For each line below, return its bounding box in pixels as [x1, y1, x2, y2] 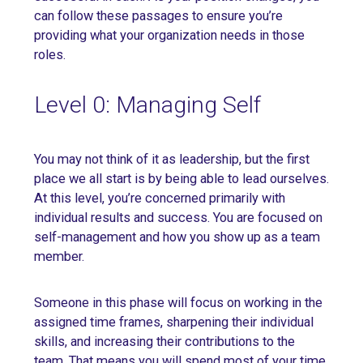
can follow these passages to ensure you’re [34, 8, 283, 24]
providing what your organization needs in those [34, 28, 305, 44]
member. [34, 249, 84, 265]
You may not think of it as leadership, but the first [34, 152, 310, 168]
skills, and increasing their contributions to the [34, 334, 295, 350]
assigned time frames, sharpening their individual [34, 314, 314, 331]
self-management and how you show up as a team [34, 229, 320, 246]
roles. [34, 47, 66, 63]
